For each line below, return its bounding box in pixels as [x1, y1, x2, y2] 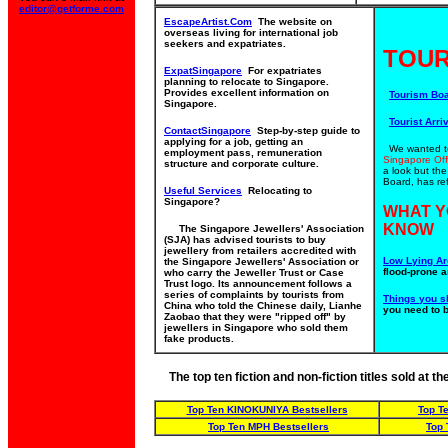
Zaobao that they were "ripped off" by [164, 311, 346, 322]
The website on [258, 16, 332, 27]
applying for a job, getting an [164, 136, 303, 147]
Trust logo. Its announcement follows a [164, 278, 352, 289]
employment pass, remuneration [164, 147, 322, 158]
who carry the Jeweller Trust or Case [164, 267, 344, 278]
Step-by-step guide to [251, 125, 360, 136]
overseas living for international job [164, 27, 338, 38]
